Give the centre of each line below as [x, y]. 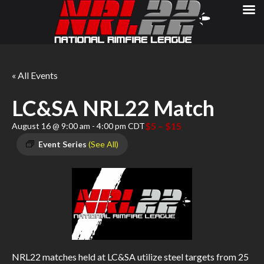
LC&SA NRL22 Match [113, 108]
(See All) [103, 144]
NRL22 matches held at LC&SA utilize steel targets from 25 [130, 257]
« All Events [35, 75]
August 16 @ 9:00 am [51, 126]
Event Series [63, 144]
